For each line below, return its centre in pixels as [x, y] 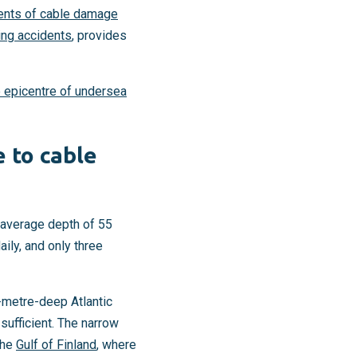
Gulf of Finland [56, 344]
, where [116, 344]
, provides [99, 36]
